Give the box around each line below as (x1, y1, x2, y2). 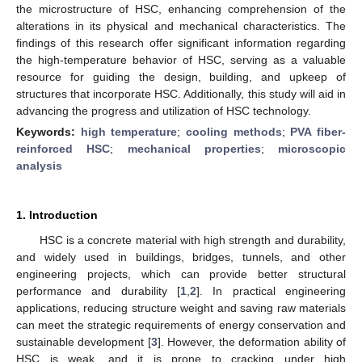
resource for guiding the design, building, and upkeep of (16, 69, 346, 83)
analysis (16, 158, 62, 172)
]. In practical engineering (196, 284, 346, 297)
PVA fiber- (290, 124, 347, 138)
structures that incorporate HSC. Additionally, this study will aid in (16, 86, 346, 100)
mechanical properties (127, 141, 261, 155)
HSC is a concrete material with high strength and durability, (39, 233, 346, 246)
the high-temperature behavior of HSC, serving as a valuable (16, 53, 346, 66)
